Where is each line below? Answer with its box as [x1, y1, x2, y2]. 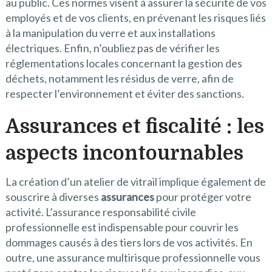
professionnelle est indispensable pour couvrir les [5, 220, 239, 234]
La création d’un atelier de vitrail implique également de [5, 175, 266, 189]
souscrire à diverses [5, 190, 101, 204]
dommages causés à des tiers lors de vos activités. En [5, 236, 253, 250]
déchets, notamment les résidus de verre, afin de [5, 72, 234, 86]
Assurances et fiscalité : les [5, 115, 264, 138]
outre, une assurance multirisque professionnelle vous [5, 251, 260, 265]
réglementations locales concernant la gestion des [5, 56, 242, 70]
